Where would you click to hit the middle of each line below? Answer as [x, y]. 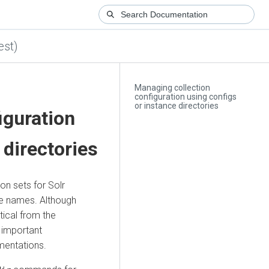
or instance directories [177, 106]
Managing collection [173, 88]
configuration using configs [186, 97]
